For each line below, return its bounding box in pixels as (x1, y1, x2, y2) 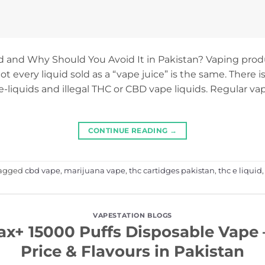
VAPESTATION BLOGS (93, 211, 172, 219)
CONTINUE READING (88, 125, 170, 135)
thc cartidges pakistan (129, 166, 215, 176)
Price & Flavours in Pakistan (21, 242, 244, 261)
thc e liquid (218, 166, 262, 176)
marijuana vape (64, 166, 125, 176)
